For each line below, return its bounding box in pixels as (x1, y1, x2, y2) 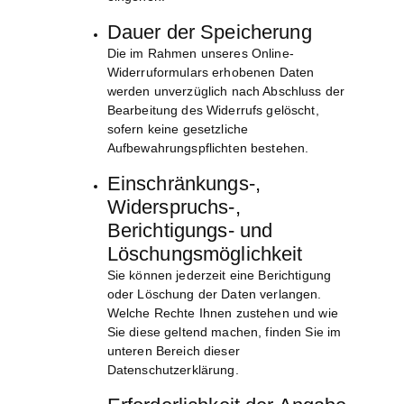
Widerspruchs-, (106, 196, 241, 219)
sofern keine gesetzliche (106, 122, 249, 137)
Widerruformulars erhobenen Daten (106, 65, 315, 80)
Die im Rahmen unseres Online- (106, 46, 294, 61)
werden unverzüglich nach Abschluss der (106, 84, 345, 99)
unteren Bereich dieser (106, 344, 240, 359)
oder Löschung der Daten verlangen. (106, 287, 322, 302)
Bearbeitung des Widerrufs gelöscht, (106, 103, 319, 118)
